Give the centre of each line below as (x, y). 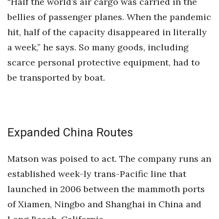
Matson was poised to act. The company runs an (109, 159)
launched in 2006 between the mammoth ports (106, 189)
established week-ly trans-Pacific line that (97, 174)
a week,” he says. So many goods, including (98, 47)
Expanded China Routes (70, 132)
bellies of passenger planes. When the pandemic (109, 17)
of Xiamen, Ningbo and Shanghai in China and (104, 204)
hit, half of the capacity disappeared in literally (107, 32)
